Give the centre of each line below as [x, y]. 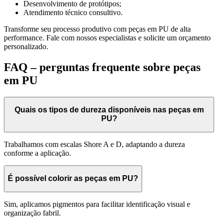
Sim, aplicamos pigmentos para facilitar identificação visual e [97, 204]
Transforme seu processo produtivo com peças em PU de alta [97, 29]
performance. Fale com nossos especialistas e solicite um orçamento [107, 37]
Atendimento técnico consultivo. [73, 12]
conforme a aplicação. [37, 153]
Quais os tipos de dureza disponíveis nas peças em [109, 110]
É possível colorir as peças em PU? [73, 179]
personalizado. [26, 46]
